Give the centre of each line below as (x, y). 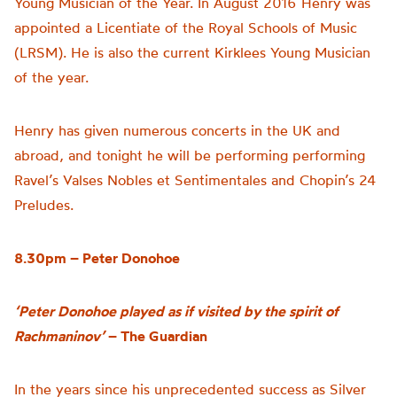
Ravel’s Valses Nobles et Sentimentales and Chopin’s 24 (195, 180)
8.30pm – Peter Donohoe (97, 258)
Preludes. (44, 205)
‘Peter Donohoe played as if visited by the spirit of (176, 311)
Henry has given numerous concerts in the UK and (177, 130)
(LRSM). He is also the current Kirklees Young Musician (192, 52)
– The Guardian (158, 336)
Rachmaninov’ (61, 336)
